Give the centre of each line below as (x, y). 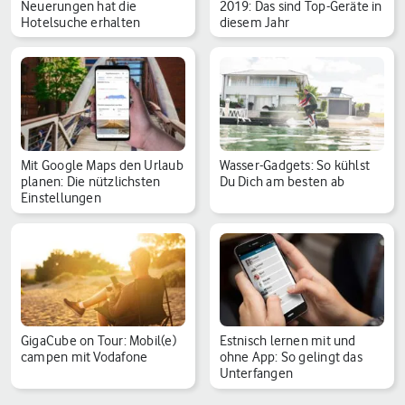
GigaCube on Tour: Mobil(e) (99, 340)
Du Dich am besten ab (282, 181)
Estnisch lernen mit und (287, 340)
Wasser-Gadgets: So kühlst (295, 165)
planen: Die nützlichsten (91, 181)
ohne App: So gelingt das (291, 357)
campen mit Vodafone (85, 357)
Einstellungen (61, 198)
